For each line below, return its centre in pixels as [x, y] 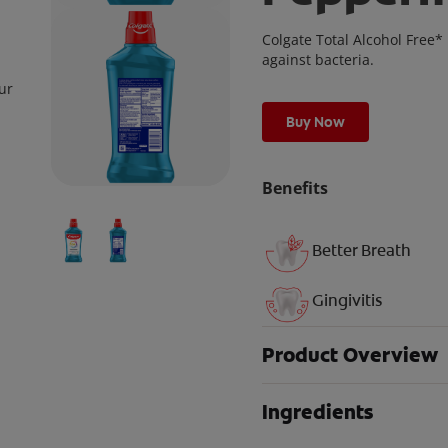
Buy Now [315, 122]
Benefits [294, 188]
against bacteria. [317, 59]
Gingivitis [346, 301]
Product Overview [349, 355]
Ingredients [317, 412]
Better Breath [361, 251]
